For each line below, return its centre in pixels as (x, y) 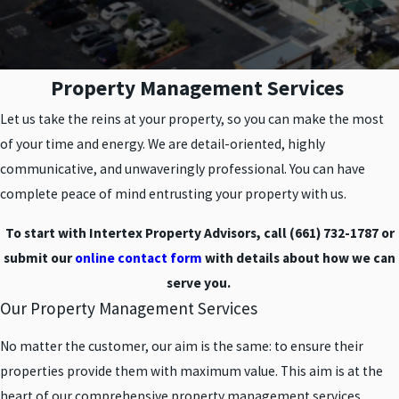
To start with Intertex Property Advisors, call (147, 232)
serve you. (199, 282)
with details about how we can (299, 257)
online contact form (138, 257)
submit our (39, 257)
